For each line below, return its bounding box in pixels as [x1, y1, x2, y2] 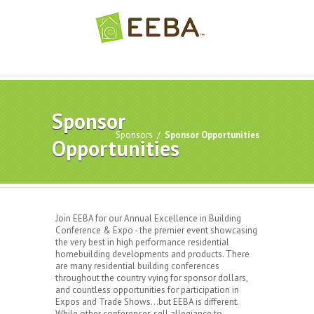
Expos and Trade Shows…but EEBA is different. [55, 296, 238, 308]
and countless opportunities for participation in [55, 284, 239, 296]
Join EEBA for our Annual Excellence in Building [55, 212, 241, 224]
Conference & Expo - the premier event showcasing [55, 224, 257, 236]
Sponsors [116, 129, 153, 141]
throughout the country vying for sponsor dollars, [55, 272, 247, 284]
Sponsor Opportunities [165, 129, 259, 141]
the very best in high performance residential [55, 236, 229, 248]
